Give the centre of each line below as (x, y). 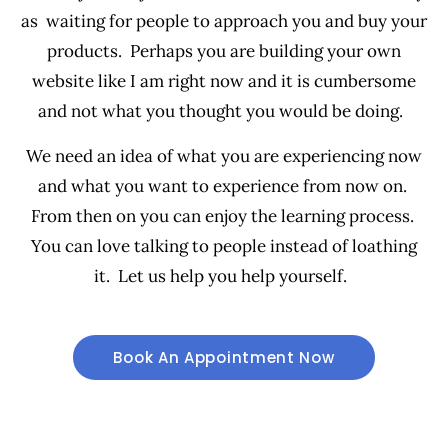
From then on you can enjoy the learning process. (224, 215)
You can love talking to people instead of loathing (224, 245)
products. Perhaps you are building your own (224, 51)
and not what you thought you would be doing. (224, 111)
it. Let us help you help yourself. (224, 275)
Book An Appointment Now (224, 357)
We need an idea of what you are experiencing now (224, 155)
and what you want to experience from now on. (224, 185)
